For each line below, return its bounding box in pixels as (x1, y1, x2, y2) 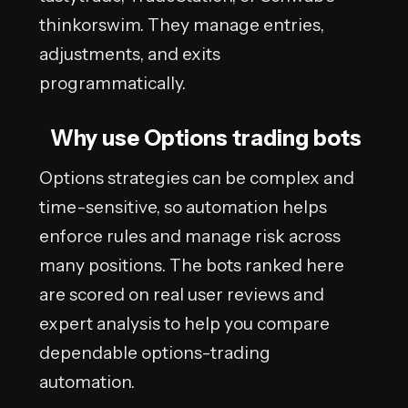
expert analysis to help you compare (39, 311, 330, 334)
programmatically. (39, 72, 186, 95)
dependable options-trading (39, 341, 270, 363)
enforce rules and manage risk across (39, 224, 341, 247)
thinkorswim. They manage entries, (39, 14, 324, 36)
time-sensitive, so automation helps (39, 195, 327, 218)
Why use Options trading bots (50, 125, 362, 152)
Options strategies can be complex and (39, 166, 354, 189)
